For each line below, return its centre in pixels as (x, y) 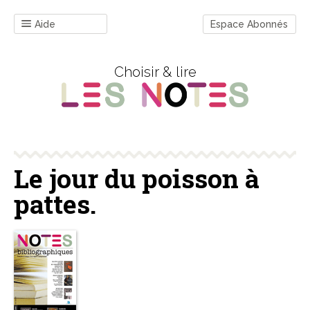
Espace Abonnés (249, 24)
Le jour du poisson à (137, 179)
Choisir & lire (155, 72)
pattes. (55, 204)
